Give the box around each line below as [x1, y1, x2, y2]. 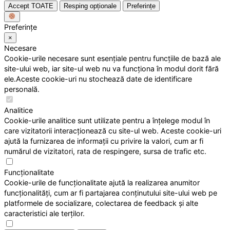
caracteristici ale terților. [4, 208, 85, 218]
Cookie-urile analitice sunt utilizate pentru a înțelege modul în [4, 116, 210, 125]
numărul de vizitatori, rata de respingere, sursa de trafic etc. [4, 146, 206, 156]
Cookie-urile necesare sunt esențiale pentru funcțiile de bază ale [4, 53, 221, 63]
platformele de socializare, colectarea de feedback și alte [4, 198, 198, 207]
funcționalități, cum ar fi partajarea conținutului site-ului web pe [4, 188, 217, 197]
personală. [4, 84, 40, 93]
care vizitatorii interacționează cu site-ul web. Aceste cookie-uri [4, 126, 221, 135]
